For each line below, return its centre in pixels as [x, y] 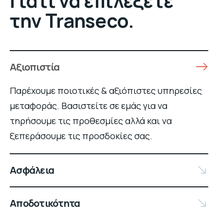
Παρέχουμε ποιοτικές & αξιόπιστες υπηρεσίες [106, 90]
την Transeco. [72, 20]
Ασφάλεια [32, 170]
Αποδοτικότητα [45, 203]
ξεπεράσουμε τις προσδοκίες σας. [81, 136]
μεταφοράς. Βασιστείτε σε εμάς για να [89, 105]
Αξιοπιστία [35, 67]
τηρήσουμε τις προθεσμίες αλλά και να [91, 120]
